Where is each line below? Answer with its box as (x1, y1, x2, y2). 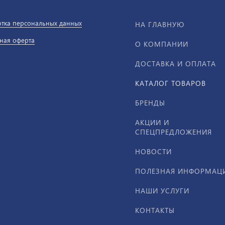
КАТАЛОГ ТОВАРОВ (135, 78, 206, 88)
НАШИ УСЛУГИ (135, 186, 189, 195)
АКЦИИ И (135, 118, 169, 127)
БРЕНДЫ (135, 98, 165, 107)
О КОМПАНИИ (135, 39, 188, 49)
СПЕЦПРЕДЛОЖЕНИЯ (135, 127, 212, 137)
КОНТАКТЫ (135, 205, 175, 215)
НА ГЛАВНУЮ (135, 20, 184, 29)
